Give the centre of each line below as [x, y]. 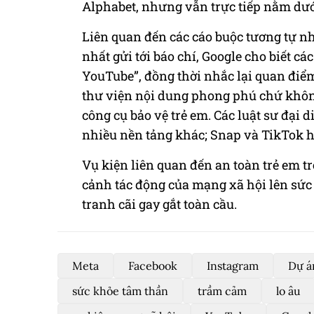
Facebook [153, 266]
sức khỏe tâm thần [120, 291]
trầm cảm [222, 291]
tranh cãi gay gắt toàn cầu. [159, 204]
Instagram [233, 266]
